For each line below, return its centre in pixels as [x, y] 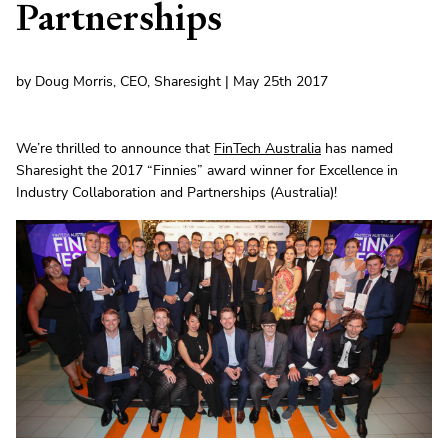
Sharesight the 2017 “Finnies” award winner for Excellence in [207, 170]
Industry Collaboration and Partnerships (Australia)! [176, 192]
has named [357, 148]
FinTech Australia [267, 148]
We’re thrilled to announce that [115, 148]
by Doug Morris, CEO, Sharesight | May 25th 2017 [172, 81]
